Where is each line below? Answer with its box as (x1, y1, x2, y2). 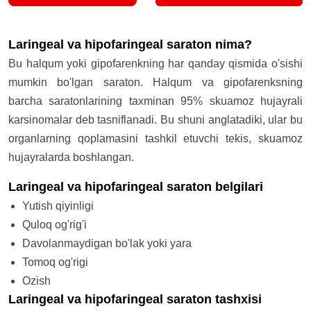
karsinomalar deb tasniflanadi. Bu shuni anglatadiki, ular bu (8, 114, 303, 126)
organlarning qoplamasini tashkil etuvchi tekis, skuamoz (8, 133, 303, 145)
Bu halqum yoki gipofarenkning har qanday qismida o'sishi (8, 58, 303, 70)
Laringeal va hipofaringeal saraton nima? (8, 37, 252, 52)
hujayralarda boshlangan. (8, 151, 134, 164)
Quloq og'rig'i (22, 219, 87, 231)
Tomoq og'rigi (22, 256, 88, 269)
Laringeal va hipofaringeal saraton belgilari (8, 180, 263, 194)
